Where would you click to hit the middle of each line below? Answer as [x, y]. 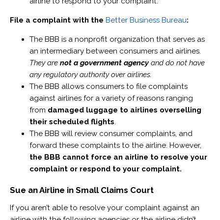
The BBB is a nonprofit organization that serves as [117, 40]
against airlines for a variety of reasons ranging [111, 98]
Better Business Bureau [146, 20]
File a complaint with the [57, 20]
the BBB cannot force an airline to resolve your [118, 157]
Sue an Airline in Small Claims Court [82, 190]
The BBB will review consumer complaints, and [111, 134]
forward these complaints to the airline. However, [115, 146]
